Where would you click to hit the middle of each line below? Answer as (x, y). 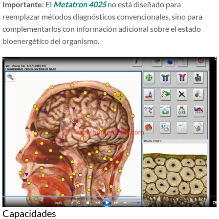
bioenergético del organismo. (51, 41)
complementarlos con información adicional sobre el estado (102, 29)
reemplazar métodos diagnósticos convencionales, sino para (102, 17)
